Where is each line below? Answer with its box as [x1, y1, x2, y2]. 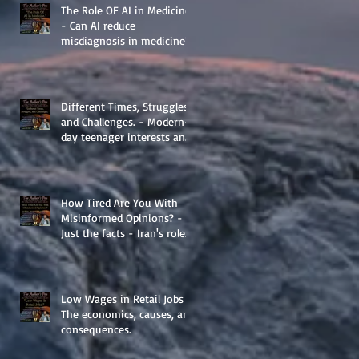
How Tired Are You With [61, 195, 178, 209]
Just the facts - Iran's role [61, 225, 185, 240]
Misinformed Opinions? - [61, 210, 183, 224]
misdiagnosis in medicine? [61, 33, 190, 47]
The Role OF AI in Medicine [61, 2, 191, 17]
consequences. [61, 321, 131, 336]
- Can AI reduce [61, 18, 135, 32]
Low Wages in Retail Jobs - [61, 291, 192, 305]
